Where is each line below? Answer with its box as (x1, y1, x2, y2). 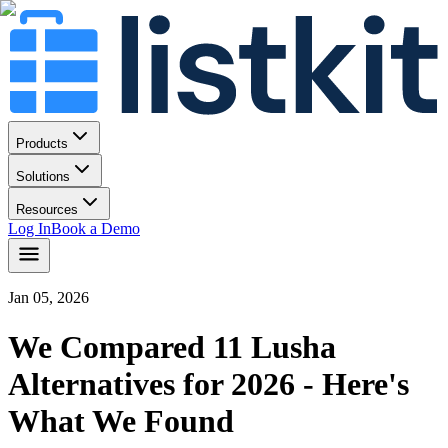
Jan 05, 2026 (8, 289, 89, 307)
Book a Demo (51, 220, 140, 238)
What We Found (8, 402, 234, 439)
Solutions (16, 169, 70, 185)
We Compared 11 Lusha (8, 328, 336, 365)
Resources (16, 202, 78, 218)
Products (16, 136, 68, 152)
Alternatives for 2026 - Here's (8, 365, 409, 402)
